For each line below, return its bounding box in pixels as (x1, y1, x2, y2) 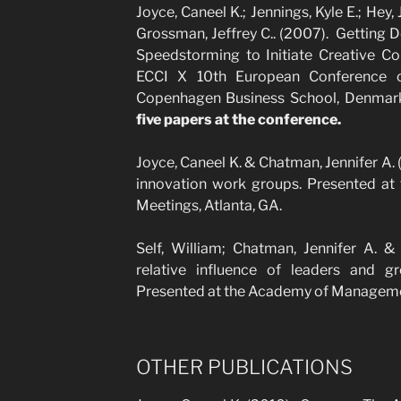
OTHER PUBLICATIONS (135, 354, 353, 379)
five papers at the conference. (135, 110, 341, 128)
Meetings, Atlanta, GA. (135, 196, 282, 214)
